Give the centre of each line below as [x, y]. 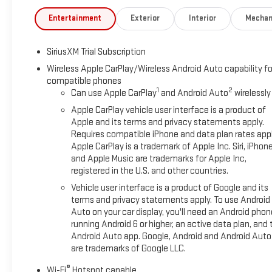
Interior [202, 19]
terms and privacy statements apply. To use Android [170, 200]
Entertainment [75, 19]
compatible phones [84, 81]
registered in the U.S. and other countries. [149, 171]
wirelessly [251, 93]
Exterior [145, 19]
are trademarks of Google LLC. [128, 249]
